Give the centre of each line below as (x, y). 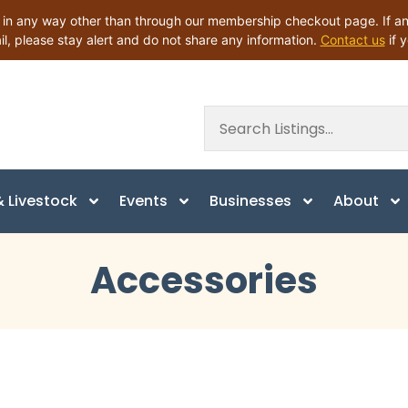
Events (143, 201)
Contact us (352, 40)
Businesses (250, 201)
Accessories (204, 280)
